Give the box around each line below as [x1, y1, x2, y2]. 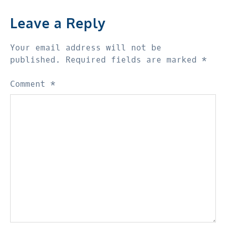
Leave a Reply [10, 14, 106, 31]
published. [10, 54, 61, 65]
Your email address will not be [10, 42, 161, 53]
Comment [10, 78, 50, 89]
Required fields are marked [66, 54, 202, 65]
